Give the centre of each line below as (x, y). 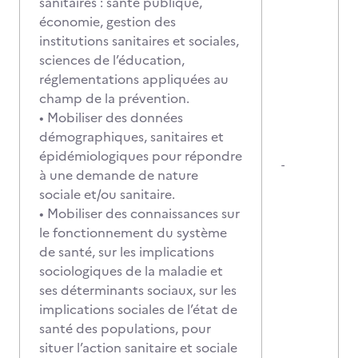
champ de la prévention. (114, 98)
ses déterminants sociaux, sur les (138, 290)
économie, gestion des (107, 22)
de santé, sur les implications (127, 252)
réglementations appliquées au (134, 79)
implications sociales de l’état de (138, 309)
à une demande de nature (119, 175)
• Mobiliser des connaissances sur (139, 213)
